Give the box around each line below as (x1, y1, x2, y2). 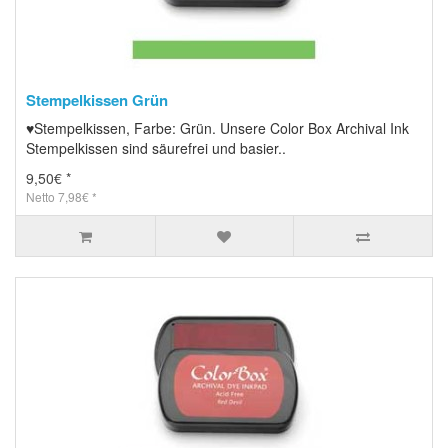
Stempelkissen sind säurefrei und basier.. (26, 137, 286, 158)
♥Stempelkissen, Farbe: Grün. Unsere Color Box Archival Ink (26, 117, 409, 138)
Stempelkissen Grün (26, 88, 168, 111)
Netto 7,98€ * (26, 187, 97, 205)
